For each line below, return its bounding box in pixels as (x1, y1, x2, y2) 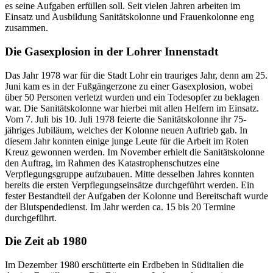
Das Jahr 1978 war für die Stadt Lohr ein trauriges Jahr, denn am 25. (5, 69, 268, 80)
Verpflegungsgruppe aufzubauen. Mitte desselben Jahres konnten (5, 168, 254, 179)
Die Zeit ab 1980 (5, 235, 87, 248)
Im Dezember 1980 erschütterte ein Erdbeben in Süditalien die (5, 260, 244, 271)
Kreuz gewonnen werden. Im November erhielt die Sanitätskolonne (5, 146, 264, 157)
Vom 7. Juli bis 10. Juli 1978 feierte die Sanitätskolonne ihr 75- (5, 113, 246, 124)
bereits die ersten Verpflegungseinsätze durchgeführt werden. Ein (5, 179, 254, 190)
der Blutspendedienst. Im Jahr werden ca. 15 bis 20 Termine (5, 201, 235, 212)
